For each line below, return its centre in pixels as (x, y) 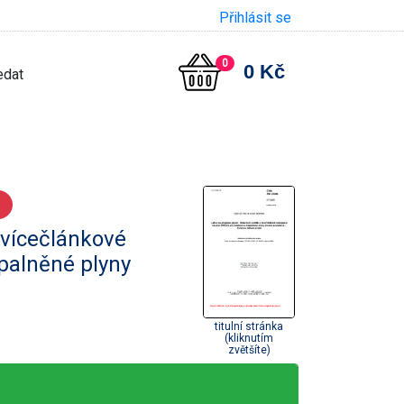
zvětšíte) (249, 349)
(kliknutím (249, 338)
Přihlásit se (255, 18)
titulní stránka (249, 326)
